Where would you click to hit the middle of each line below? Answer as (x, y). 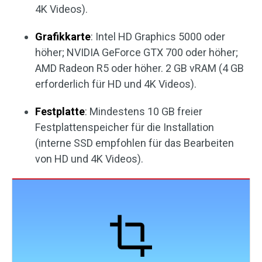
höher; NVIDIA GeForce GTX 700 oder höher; (137, 53)
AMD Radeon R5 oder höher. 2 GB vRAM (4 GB (139, 68)
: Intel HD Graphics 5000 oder (158, 37)
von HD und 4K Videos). (89, 159)
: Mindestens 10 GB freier (144, 112)
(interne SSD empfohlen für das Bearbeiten (135, 143)
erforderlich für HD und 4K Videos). (116, 84)
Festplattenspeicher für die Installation (125, 127)
